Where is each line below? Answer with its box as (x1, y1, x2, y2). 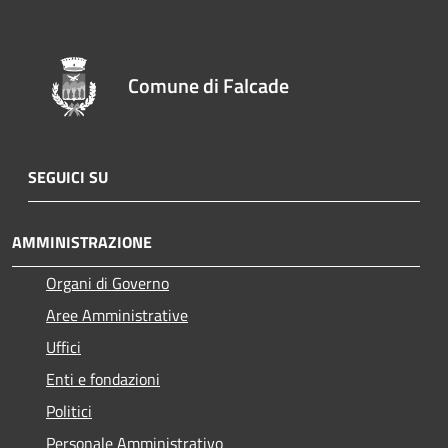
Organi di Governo (46, 270, 169, 295)
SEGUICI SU (28, 164, 108, 189)
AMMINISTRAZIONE (12, 229, 152, 254)
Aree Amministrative (46, 302, 188, 327)
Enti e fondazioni (46, 366, 160, 391)
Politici (46, 398, 92, 423)
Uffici (46, 334, 81, 359)
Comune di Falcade (128, 69, 290, 101)
